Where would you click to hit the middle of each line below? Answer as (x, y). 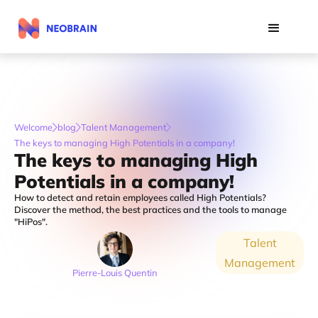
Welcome (33, 127)
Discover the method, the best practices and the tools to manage (150, 209)
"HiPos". (31, 221)
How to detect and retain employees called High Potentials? (140, 197)
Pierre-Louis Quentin (115, 273)
